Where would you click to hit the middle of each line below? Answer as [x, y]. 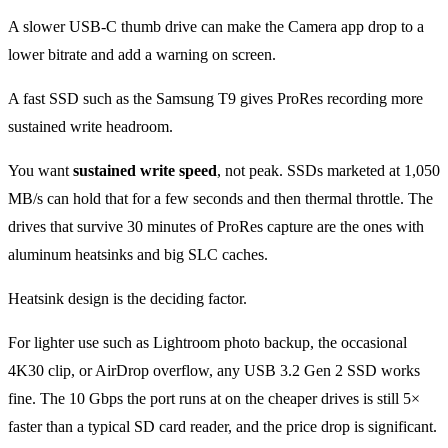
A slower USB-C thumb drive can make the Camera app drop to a [216, 26]
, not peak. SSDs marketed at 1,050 [328, 170]
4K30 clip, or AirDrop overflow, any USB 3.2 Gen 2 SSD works [214, 370]
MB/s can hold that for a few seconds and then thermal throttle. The [220, 198]
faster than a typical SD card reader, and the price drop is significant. [222, 426]
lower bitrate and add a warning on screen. [142, 54]
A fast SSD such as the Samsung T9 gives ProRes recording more [215, 98]
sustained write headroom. [90, 126]
